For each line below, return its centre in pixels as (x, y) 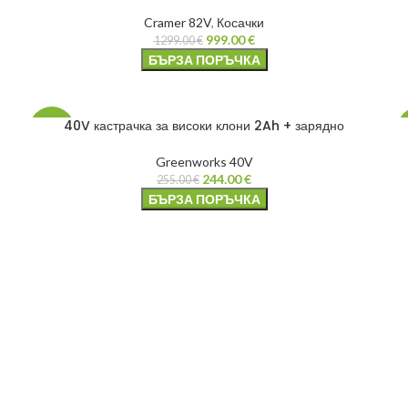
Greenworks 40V (204, 161)
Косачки (240, 22)
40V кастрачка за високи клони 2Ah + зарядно (204, 125)
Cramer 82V (178, 22)
